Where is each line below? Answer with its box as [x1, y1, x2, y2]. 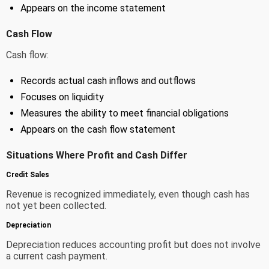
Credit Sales [6, 171, 49, 180]
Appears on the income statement [20, 2, 166, 14]
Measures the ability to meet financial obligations [20, 107, 229, 119]
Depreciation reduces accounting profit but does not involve [6, 239, 261, 251]
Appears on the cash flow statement [20, 124, 175, 136]
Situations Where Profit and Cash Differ [6, 150, 187, 162]
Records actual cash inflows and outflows [20, 75, 196, 87]
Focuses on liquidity [20, 91, 104, 103]
